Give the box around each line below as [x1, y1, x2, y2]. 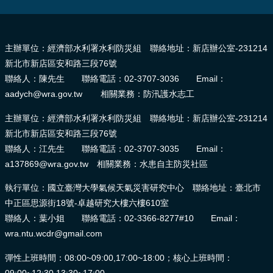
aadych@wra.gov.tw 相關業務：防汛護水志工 [5, 89, 194, 99]
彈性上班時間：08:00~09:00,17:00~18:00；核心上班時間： [5, 252, 233, 263]
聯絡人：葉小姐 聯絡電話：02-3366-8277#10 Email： [5, 213, 241, 224]
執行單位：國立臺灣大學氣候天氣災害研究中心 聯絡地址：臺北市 [5, 183, 261, 193]
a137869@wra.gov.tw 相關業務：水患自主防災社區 [5, 158, 208, 169]
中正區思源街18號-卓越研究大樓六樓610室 [5, 198, 169, 208]
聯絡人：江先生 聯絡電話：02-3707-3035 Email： [5, 143, 226, 154]
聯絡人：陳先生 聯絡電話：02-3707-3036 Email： [5, 74, 226, 84]
